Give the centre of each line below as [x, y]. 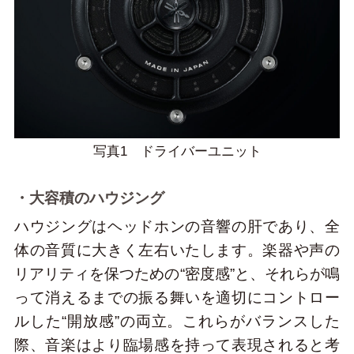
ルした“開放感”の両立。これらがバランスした [177, 321]
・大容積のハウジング [89, 198]
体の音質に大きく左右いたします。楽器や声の [177, 250]
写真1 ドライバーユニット [177, 151]
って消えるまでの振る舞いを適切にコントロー [177, 297]
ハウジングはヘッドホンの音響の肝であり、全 [177, 226]
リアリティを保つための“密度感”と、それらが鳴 [177, 273]
